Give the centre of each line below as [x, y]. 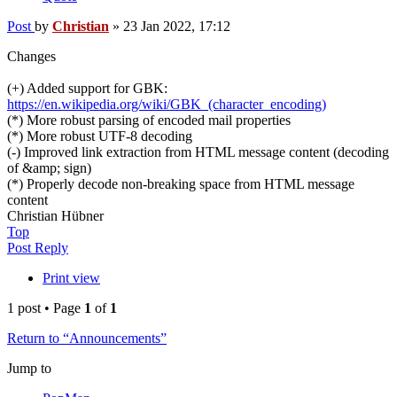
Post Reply [38, 248]
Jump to [29, 369]
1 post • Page [46, 308]
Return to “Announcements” [87, 339]
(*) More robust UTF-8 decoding [100, 136]
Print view [71, 278]
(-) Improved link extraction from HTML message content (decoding [198, 152]
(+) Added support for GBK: [87, 89]
